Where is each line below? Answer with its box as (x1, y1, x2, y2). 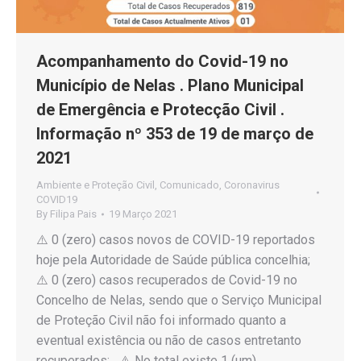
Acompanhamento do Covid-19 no (36, 51, 288, 71)
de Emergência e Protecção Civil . (36, 99, 284, 119)
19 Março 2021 (109, 207, 177, 220)
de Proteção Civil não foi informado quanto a (36, 312, 286, 328)
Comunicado (160, 178, 219, 191)
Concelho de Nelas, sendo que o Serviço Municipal (36, 292, 322, 308)
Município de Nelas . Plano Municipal (36, 75, 304, 95)
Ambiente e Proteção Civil (36, 178, 155, 191)
